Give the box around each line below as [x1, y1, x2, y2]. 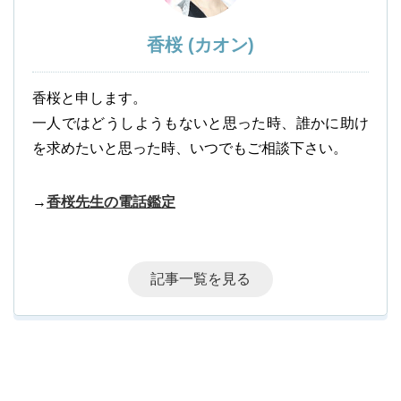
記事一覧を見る [150, 270, 251, 286]
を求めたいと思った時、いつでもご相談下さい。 [32, 140, 347, 156]
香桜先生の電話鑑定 [47, 193, 175, 209]
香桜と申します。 [32, 90, 147, 106]
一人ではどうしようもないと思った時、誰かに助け [32, 115, 369, 131]
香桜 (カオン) [147, 34, 254, 55]
